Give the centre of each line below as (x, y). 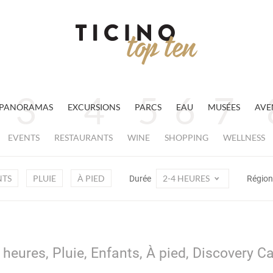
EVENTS (24, 137)
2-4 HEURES (187, 178)
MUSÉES (224, 107)
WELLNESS (244, 137)
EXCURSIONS (94, 107)
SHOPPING (186, 137)
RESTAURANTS (83, 137)
